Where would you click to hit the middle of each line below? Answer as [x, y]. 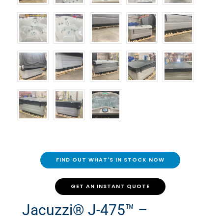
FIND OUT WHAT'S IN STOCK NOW [110, 160]
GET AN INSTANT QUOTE [110, 187]
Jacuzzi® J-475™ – [85, 210]
